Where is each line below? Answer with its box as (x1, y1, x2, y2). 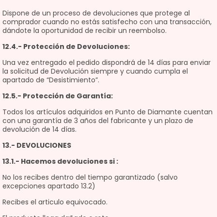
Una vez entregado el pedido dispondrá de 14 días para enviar (2, 58, 211, 67)
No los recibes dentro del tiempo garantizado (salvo (2, 172, 178, 182)
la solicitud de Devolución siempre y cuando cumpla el (2, 66, 188, 76)
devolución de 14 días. (2, 124, 77, 134)
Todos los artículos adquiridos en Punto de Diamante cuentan (2, 107, 213, 117)
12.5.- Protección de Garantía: (2, 91, 113, 101)
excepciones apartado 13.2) (2, 181, 95, 191)
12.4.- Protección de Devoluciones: (2, 42, 130, 51)
